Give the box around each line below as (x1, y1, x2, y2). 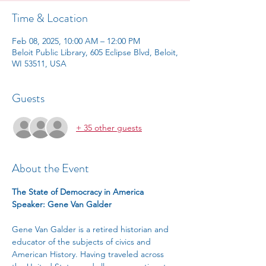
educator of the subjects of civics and (12, 236, 153, 247)
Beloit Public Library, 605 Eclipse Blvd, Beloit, (12, 47, 178, 58)
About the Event (12, 160, 89, 177)
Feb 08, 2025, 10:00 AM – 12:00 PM (12, 36, 140, 46)
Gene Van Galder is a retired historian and (12, 224, 171, 235)
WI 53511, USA (12, 58, 66, 69)
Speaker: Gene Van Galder (12, 199, 112, 210)
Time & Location (12, 9, 88, 27)
